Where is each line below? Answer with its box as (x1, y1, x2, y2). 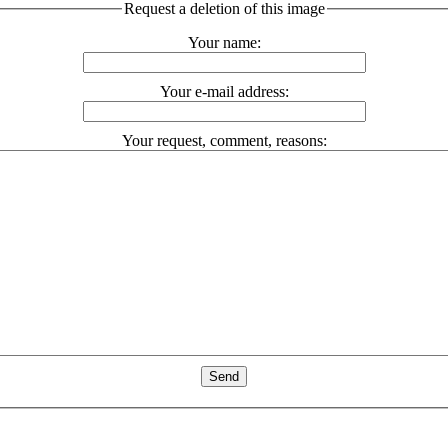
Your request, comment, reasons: (121, 131, 327, 149)
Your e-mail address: (159, 82, 289, 100)
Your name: (187, 33, 261, 51)
